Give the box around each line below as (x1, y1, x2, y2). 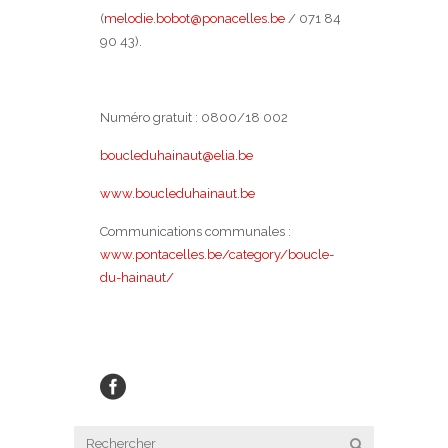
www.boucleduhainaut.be (100, 186, 255, 202)
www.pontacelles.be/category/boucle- (100, 247, 334, 263)
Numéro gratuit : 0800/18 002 (100, 110, 288, 126)
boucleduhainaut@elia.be (100, 148, 253, 164)
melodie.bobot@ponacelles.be (104, 11, 285, 27)
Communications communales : (100, 224, 291, 240)
